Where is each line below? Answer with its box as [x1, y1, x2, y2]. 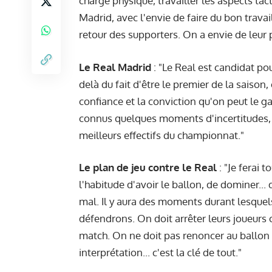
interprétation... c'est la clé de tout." [79, 246, 242, 259]
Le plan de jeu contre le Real [79, 161, 217, 174]
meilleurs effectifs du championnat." [79, 128, 244, 141]
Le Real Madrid [79, 60, 151, 73]
